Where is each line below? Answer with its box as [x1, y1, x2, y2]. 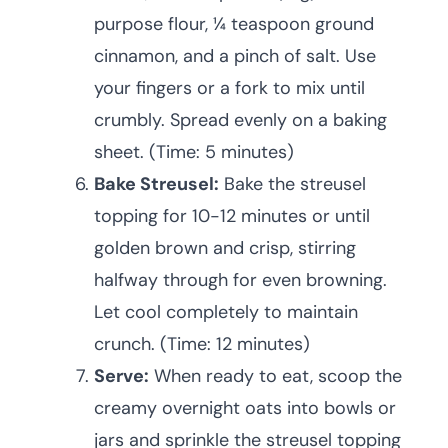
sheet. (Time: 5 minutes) [94, 140, 294, 165]
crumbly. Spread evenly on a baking [94, 108, 387, 133]
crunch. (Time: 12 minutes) [94, 332, 310, 357]
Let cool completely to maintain [94, 300, 358, 325]
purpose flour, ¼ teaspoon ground [94, 12, 374, 37]
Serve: [94, 364, 149, 389]
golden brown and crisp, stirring [94, 236, 356, 261]
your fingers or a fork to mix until [94, 76, 365, 101]
